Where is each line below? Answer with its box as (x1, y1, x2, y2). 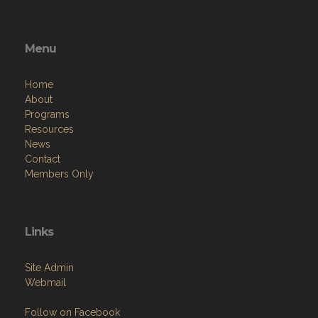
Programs (25, 108, 70, 120)
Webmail (25, 276, 66, 288)
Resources (25, 123, 74, 135)
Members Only (25, 168, 94, 180)
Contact (25, 153, 60, 165)
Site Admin (25, 261, 74, 273)
